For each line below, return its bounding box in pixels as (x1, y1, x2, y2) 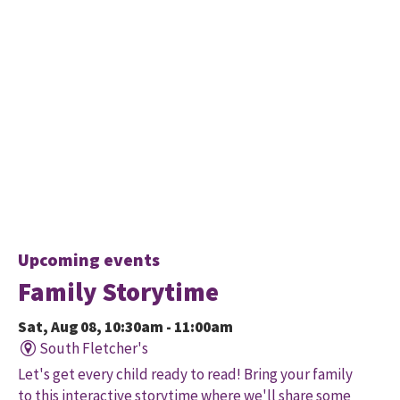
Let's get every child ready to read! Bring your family (18, 364, 353, 385)
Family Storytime (18, 276, 219, 309)
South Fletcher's (38, 338, 148, 359)
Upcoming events (18, 248, 160, 271)
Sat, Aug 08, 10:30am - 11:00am (18, 317, 233, 337)
